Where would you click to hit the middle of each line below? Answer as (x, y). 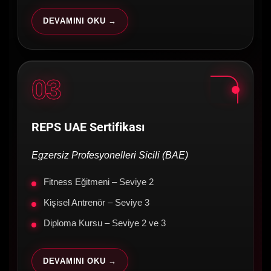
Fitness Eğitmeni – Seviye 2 (99, 182)
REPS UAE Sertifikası (88, 127)
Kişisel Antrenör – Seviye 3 (96, 203)
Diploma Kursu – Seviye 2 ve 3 (105, 224)
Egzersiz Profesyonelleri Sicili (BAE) (110, 155)
